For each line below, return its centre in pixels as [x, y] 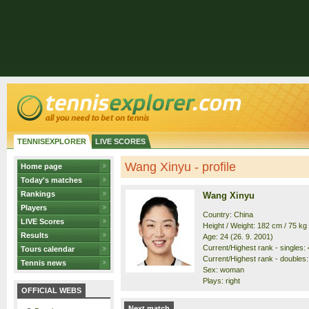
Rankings [38, 194]
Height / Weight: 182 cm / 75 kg [255, 226]
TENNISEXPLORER [52, 141]
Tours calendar [48, 249]
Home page [41, 166]
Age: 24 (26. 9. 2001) [238, 237]
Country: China [228, 215]
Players [34, 208]
